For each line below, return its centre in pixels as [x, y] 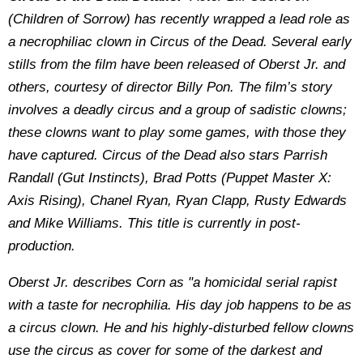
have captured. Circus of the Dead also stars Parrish [168, 155]
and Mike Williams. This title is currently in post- [154, 223]
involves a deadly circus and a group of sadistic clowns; [177, 110]
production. [42, 246]
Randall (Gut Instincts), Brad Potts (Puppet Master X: [170, 178]
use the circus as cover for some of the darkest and [165, 350]
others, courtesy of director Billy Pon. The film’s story [170, 87]
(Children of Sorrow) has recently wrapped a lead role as [179, 19]
